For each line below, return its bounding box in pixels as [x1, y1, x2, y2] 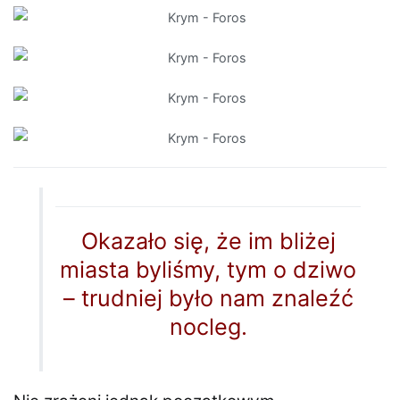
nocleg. [169, 313, 247, 341]
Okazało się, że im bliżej [80, 228, 336, 255]
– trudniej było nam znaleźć [62, 285, 354, 312]
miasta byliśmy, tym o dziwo [60, 256, 357, 284]
